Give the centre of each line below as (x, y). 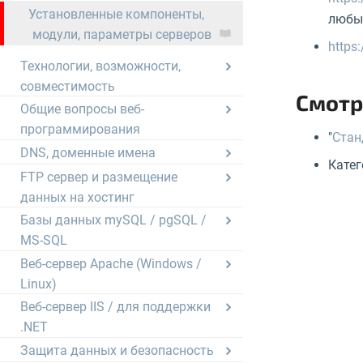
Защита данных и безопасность (117, 350)
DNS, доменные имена (88, 152)
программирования (80, 129)
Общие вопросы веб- (82, 109)
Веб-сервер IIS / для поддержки (115, 307)
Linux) (38, 284)
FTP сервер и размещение (99, 177)
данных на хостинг (77, 197)
